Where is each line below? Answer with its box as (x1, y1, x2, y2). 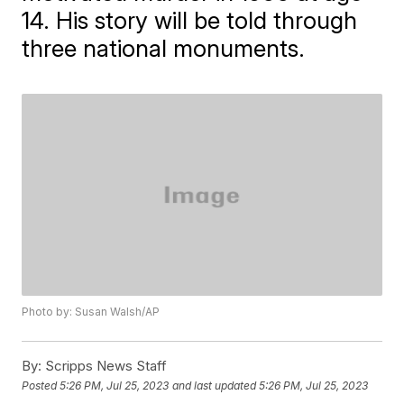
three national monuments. (22, 34, 306, 62)
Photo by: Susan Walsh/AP (22, 305, 161, 319)
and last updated (172, 378, 257, 392)
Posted (22, 378, 60, 392)
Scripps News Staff (41, 357, 168, 375)
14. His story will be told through (22, 6, 358, 34)
